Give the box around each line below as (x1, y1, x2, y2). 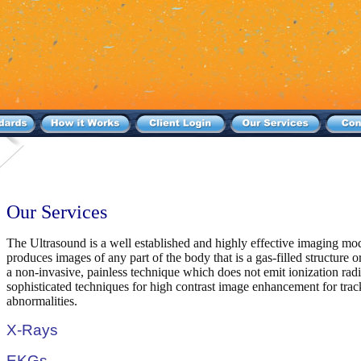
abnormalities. (6, 294, 77, 308)
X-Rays (6, 322, 58, 338)
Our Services (6, 201, 107, 222)
